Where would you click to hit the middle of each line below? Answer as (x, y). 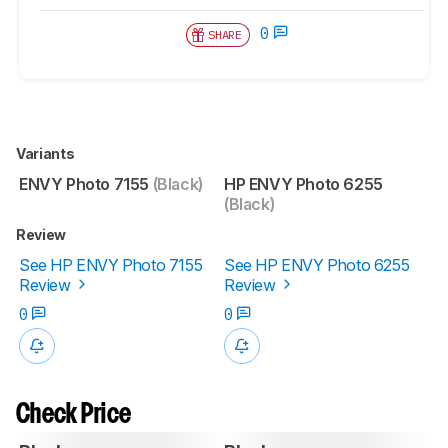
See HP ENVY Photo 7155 (111, 264)
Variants (46, 153)
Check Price (74, 415)
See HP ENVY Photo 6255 (317, 264)
